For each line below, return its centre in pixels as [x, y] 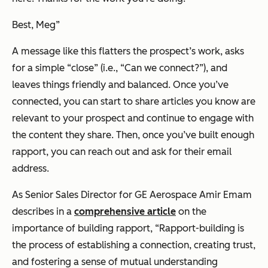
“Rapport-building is [200, 229]
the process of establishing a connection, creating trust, [134, 245]
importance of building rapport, [83, 229]
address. [31, 169]
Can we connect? [162, 68]
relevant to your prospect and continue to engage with [133, 118]
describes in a [43, 212]
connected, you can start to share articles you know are [134, 102]
